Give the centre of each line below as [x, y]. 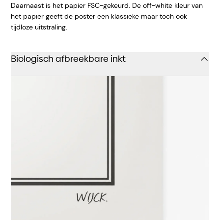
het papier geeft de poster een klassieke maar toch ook [99, 16]
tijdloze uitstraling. [39, 27]
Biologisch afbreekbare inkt [68, 58]
